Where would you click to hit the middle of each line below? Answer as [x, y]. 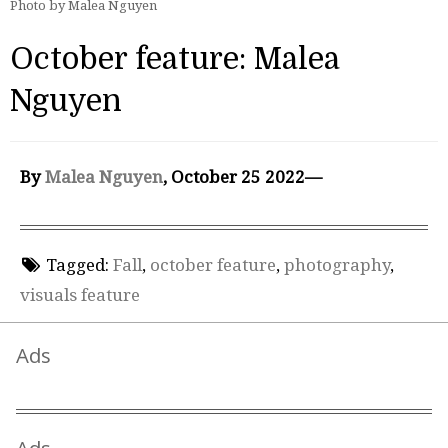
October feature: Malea [175, 59]
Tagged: [77, 264]
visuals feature [80, 294]
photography [336, 264]
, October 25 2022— [242, 177]
